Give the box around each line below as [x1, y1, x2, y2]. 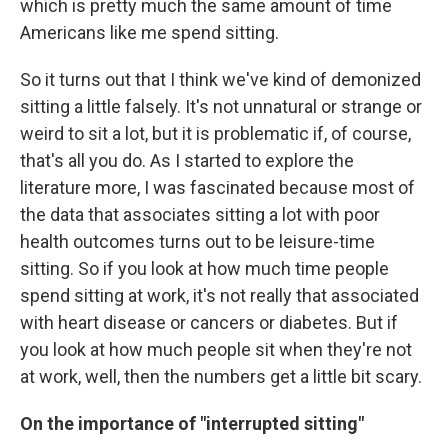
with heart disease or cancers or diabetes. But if [20, 311, 398, 333]
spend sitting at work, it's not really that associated [20, 284, 419, 306]
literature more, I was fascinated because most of [20, 176, 415, 198]
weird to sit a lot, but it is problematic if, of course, [20, 122, 411, 144]
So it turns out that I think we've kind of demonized [20, 68, 421, 90]
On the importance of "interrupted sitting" [20, 412, 364, 434]
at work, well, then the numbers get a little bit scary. [20, 365, 422, 387]
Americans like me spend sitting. [20, 21, 279, 43]
